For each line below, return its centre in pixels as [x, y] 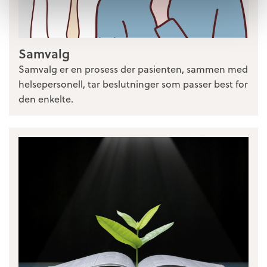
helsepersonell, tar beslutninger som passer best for [133, 83]
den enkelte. [46, 98]
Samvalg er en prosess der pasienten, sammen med [133, 69]
